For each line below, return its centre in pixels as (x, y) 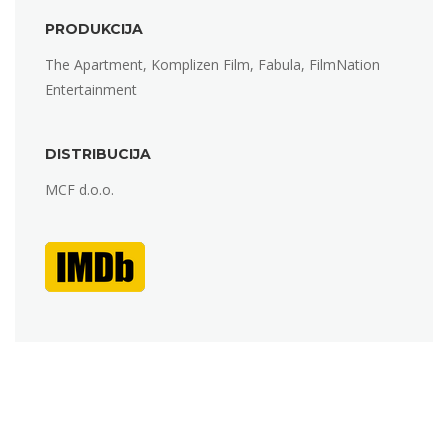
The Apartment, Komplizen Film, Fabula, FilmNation (212, 64)
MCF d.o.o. (79, 189)
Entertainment (91, 89)
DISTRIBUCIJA (98, 153)
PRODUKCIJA (94, 28)
